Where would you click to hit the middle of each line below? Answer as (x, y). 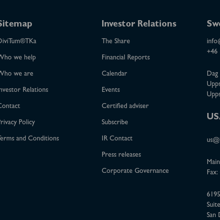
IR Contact (117, 139)
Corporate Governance (136, 171)
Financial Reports (126, 58)
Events (111, 90)
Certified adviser (125, 107)
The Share (116, 42)
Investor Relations (139, 25)
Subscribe (115, 123)
